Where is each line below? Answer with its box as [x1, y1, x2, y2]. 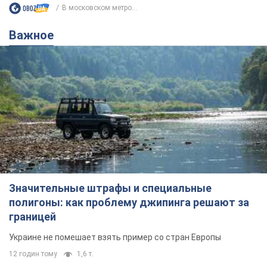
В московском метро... [62, 4, 137, 13]
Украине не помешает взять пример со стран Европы [9, 232, 221, 243]
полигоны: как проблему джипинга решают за [9, 196, 249, 209]
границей [9, 210, 56, 223]
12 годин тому [9, 250, 57, 259]
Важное [17, 27, 54, 42]
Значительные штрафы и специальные [9, 182, 212, 195]
